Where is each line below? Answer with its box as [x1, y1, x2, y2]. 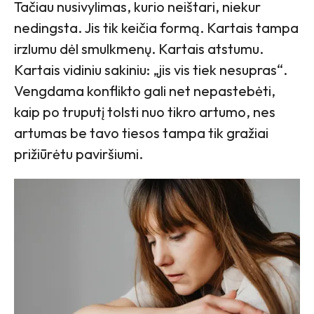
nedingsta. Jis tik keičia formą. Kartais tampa [14, 18, 299, 36]
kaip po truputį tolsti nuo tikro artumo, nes [14, 102, 275, 121]
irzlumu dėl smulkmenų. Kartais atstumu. [14, 39, 264, 57]
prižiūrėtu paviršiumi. [14, 144, 143, 163]
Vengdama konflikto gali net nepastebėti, [14, 81, 275, 100]
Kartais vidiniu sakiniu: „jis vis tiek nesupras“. [14, 60, 287, 78]
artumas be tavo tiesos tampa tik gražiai [14, 123, 268, 142]
